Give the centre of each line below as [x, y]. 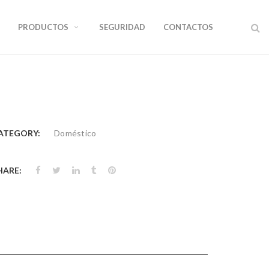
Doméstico [75, 133]
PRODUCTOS [43, 27]
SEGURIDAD [122, 27]
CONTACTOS [188, 27]
